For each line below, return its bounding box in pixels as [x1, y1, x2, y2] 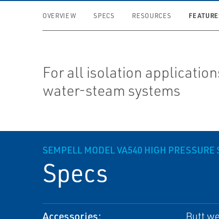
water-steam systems [43, 81, 181, 99]
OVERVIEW [43, 12, 76, 20]
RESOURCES [132, 12, 172, 20]
